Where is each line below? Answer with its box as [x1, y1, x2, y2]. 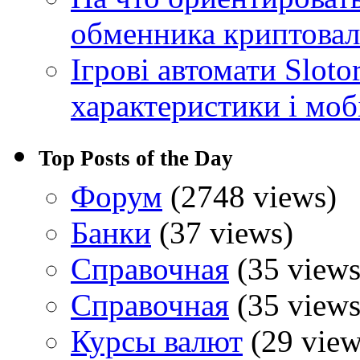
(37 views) [151, 215, 293, 250]
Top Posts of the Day [39, 145, 233, 170]
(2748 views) [162, 178, 337, 214]
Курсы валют [71, 323, 243, 358]
